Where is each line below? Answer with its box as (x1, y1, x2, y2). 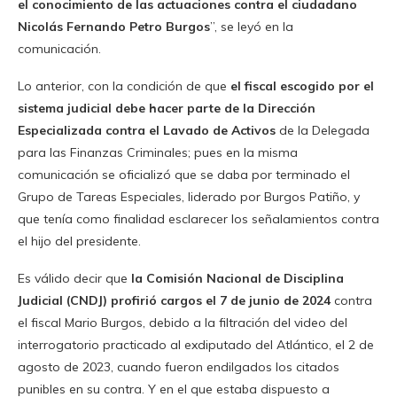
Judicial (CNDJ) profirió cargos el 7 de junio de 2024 (18, 292, 331, 309)
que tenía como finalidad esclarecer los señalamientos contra (18, 211, 379, 228)
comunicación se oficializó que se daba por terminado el (18, 167, 350, 183)
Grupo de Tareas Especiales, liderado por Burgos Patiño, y (18, 189, 360, 206)
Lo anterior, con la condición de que (18, 78, 230, 95)
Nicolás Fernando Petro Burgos (18, 19, 210, 35)
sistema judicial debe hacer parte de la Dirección (18, 100, 315, 117)
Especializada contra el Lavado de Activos (18, 122, 279, 139)
